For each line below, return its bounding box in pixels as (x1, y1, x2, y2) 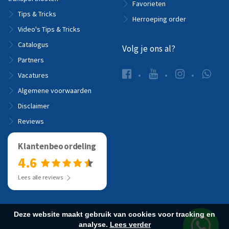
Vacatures (18, 70, 49, 80)
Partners (18, 55, 44, 64)
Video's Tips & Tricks (18, 24, 80, 34)
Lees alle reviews (18, 173, 63, 181)
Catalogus (18, 39, 49, 49)
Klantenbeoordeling (18, 140, 97, 151)
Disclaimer (18, 101, 50, 110)
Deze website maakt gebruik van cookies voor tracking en (14, 210, 215, 218)
